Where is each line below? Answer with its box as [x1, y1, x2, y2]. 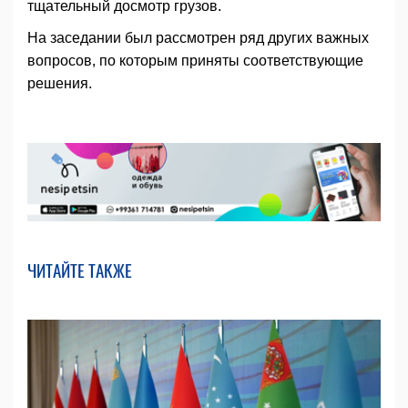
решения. [27, 76, 92, 92]
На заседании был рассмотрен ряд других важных [27, 30, 369, 46]
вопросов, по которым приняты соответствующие [27, 53, 363, 69]
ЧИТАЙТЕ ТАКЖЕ [27, 257, 132, 283]
